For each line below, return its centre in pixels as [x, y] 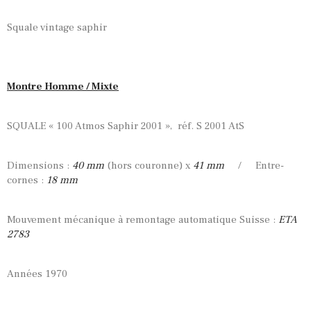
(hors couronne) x [149, 166]
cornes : [25, 180]
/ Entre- [254, 166]
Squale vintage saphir [57, 27]
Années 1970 [37, 274]
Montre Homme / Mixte [63, 87]
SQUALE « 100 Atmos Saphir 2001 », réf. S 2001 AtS [126, 126]
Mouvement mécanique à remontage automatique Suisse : [143, 220]
